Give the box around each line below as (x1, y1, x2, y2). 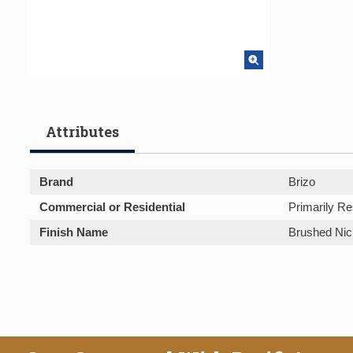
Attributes (46, 122, 119, 141)
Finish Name (39, 225, 108, 239)
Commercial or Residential (39, 200, 185, 214)
